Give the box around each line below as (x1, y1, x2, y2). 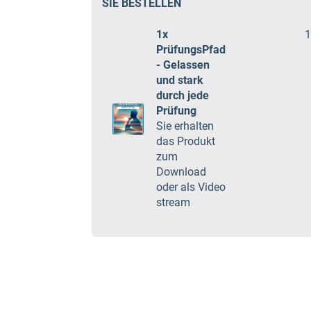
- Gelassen (156, 58, 210, 72)
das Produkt (156, 135, 215, 148)
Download (156, 165, 206, 178)
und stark (156, 74, 203, 87)
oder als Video (156, 180, 226, 194)
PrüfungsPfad (156, 43, 226, 56)
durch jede (156, 89, 209, 102)
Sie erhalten (156, 119, 214, 133)
